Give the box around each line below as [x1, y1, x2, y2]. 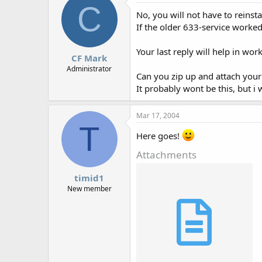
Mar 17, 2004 [136, 111, 180, 121]
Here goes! [136, 130, 182, 142]
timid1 [74, 171, 104, 184]
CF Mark [71, 51, 107, 64]
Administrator [67, 63, 112, 74]
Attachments [136, 148, 196, 162]
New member [67, 183, 112, 194]
